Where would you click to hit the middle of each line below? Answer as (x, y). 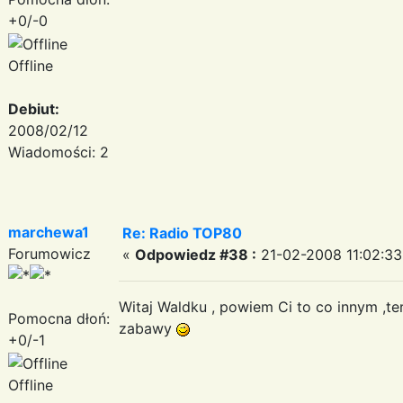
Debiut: (34, 108)
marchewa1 (49, 232)
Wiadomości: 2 (58, 152)
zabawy (148, 328)
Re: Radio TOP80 (182, 233)
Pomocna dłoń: (59, 318)
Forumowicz (49, 253)
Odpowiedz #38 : (196, 254)
